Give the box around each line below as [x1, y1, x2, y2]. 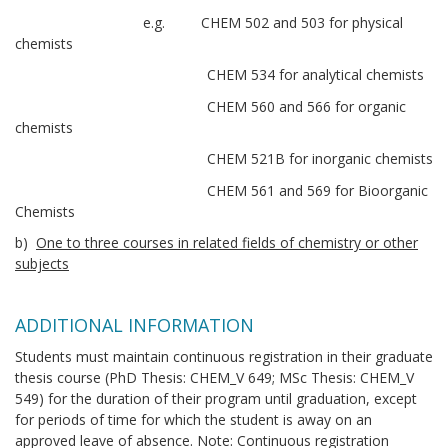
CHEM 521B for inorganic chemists [15, 149, 433, 169]
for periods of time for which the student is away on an [15, 409, 372, 429]
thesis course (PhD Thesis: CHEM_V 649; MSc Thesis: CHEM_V [15, 367, 414, 387]
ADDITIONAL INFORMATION [15, 313, 254, 338]
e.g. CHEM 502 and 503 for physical [15, 12, 403, 32]
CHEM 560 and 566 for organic [15, 96, 406, 116]
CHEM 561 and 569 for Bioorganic [15, 180, 428, 200]
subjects [15, 254, 69, 274]
